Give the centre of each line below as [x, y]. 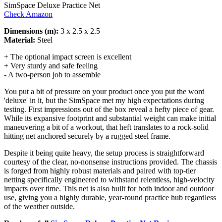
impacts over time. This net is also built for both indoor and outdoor [109, 188]
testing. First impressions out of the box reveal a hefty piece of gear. [109, 109]
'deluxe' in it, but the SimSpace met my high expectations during [104, 100]
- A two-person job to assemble [52, 74]
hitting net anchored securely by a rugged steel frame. [87, 136]
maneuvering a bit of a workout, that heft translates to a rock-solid [106, 127]
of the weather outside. [39, 206]
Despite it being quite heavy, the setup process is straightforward [104, 153]
